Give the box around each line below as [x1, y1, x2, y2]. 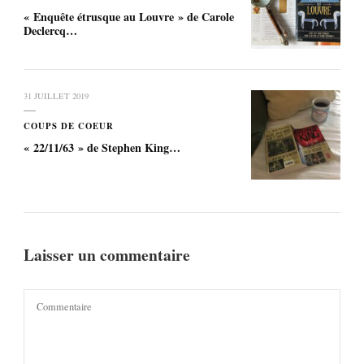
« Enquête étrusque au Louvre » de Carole [24, 7, 234, 25]
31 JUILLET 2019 [24, 89, 89, 102]
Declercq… [24, 21, 77, 39]
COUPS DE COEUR [24, 119, 114, 132]
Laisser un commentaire [24, 242, 194, 266]
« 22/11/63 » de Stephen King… [24, 138, 180, 156]
